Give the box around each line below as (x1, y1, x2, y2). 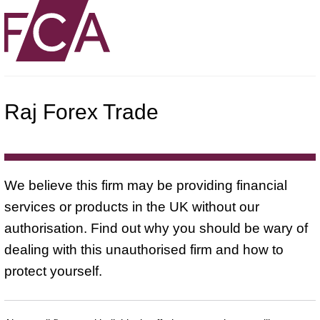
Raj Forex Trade (4, 99, 159, 124)
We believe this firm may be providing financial (4, 177, 287, 193)
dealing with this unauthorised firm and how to (4, 241, 284, 257)
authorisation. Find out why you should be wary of (4, 220, 308, 236)
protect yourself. (4, 263, 102, 279)
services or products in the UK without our (4, 199, 259, 214)
